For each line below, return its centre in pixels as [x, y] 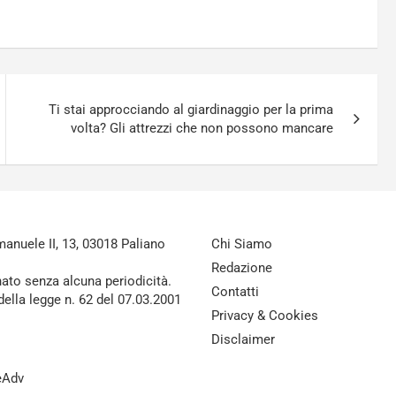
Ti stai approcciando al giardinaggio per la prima [191, 110]
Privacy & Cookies [265, 316]
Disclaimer [243, 339]
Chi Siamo [242, 244]
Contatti [235, 292]
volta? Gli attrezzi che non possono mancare [202, 128]
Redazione [242, 268]
